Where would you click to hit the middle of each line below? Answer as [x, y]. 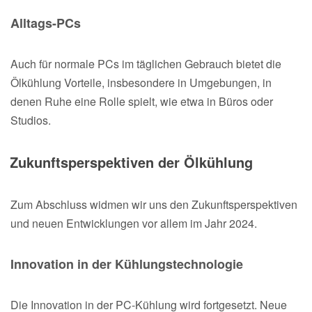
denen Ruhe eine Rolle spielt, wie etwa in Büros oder [142, 101]
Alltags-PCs [46, 23]
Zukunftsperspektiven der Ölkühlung [131, 162]
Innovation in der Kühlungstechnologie [127, 264]
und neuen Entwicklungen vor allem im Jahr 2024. [134, 223]
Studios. [31, 120]
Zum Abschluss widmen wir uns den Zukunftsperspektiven [154, 204]
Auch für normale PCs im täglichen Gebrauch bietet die [146, 63]
